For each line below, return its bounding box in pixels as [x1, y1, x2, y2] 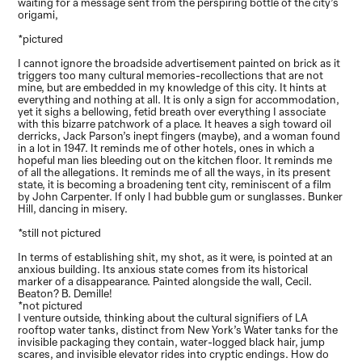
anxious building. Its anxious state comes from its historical [18, 262, 309, 276]
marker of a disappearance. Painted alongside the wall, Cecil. [18, 274, 313, 288]
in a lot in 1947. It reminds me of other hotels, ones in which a [18, 141, 315, 155]
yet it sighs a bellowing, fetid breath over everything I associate [18, 104, 326, 119]
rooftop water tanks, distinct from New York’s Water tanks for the [18, 322, 339, 337]
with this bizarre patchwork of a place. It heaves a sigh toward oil [18, 116, 332, 131]
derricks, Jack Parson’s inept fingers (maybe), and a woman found [18, 128, 341, 143]
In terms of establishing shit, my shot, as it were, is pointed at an [18, 250, 334, 264]
